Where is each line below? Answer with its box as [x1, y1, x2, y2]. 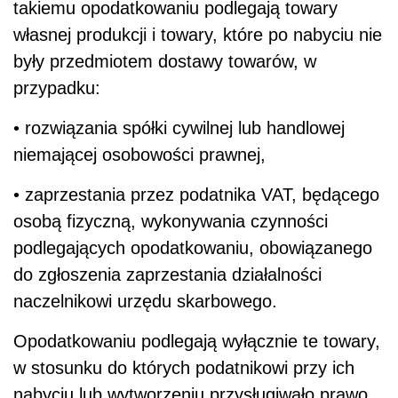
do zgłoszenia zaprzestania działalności [13, 264, 322, 284]
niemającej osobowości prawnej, [13, 144, 266, 164]
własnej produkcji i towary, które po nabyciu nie [13, 24, 382, 44]
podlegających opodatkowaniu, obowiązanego [13, 237, 372, 258]
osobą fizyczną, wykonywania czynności [13, 211, 328, 231]
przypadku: [13, 77, 100, 98]
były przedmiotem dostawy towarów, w [13, 51, 316, 71]
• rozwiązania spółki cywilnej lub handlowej [13, 117, 345, 138]
